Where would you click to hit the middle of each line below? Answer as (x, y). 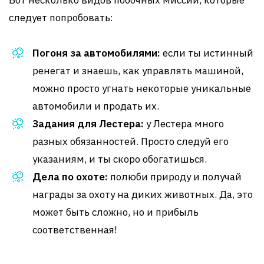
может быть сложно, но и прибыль (115, 212)
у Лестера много (184, 124)
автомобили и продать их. (96, 106)
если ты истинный (207, 53)
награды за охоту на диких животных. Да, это (143, 194)
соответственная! (75, 230)
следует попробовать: (61, 18)
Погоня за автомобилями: (96, 53)
